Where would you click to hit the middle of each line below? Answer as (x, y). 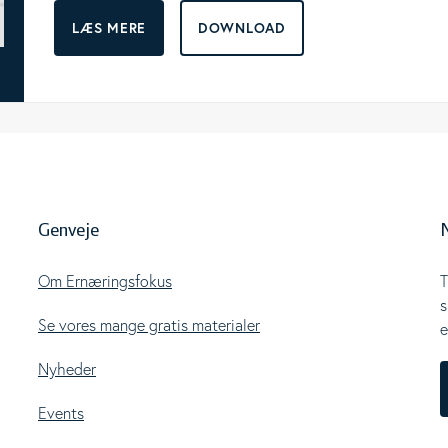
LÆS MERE (109, 28)
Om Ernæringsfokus (105, 281)
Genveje (68, 231)
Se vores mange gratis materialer (149, 325)
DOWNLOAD (242, 28)
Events (61, 413)
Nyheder (67, 369)
